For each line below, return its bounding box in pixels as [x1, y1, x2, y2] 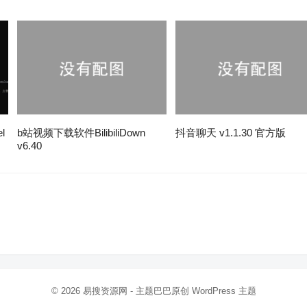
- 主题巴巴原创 [127, 285, 192, 296]
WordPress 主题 [191, 285, 256, 296]
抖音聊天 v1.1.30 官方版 [175, 126, 286, 138]
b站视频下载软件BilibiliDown [17, 126, 146, 138]
